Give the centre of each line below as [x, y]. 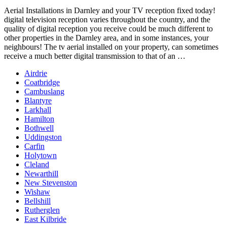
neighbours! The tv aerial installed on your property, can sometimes [111, 47]
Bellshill [37, 201]
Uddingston [43, 137]
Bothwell [39, 128]
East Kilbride [45, 219]
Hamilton [39, 119]
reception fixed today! [180, 10]
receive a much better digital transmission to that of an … [95, 56]
